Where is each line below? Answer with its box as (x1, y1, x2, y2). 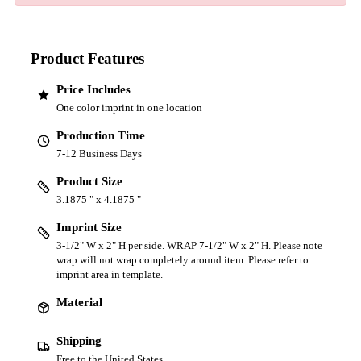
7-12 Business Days (56, 147, 142, 160)
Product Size (56, 175, 122, 189)
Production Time (56, 129, 145, 143)
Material (56, 296, 102, 309)
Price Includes (56, 83, 131, 97)
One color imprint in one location (56, 102, 202, 114)
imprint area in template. (56, 268, 163, 281)
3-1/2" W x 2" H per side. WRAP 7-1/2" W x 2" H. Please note (56, 239, 322, 252)
